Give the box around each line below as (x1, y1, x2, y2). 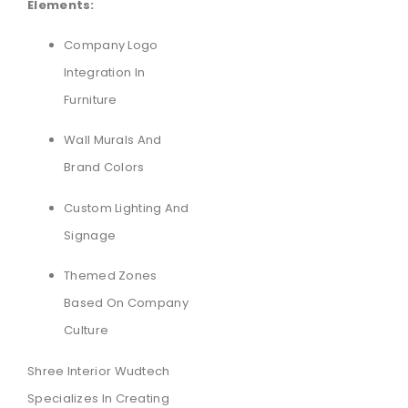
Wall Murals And (64, 131, 162, 149)
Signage (64, 226, 117, 244)
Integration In (64, 64, 146, 82)
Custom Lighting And (64, 199, 189, 217)
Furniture (64, 91, 117, 109)
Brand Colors (64, 158, 145, 177)
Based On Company (64, 294, 189, 312)
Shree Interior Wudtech (27, 362, 170, 380)
